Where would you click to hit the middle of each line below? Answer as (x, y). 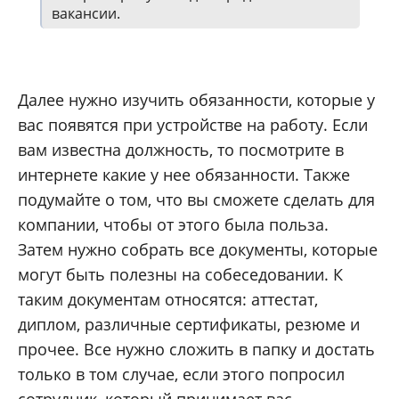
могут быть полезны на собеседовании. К (180, 275)
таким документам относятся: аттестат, (168, 300)
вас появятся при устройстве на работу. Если (193, 125)
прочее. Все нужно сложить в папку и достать (196, 350)
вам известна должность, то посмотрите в (181, 150)
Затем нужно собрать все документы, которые (198, 250)
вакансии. (86, 14)
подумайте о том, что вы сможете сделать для (196, 200)
